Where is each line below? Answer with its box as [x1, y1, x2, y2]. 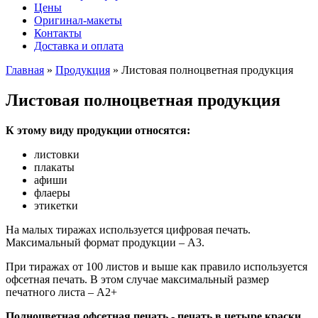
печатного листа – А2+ [6, 285, 117, 298]
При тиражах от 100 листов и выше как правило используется [6, 260, 307, 273]
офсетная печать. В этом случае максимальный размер [6, 273, 269, 285]
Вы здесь [6, 77, 75, 97]
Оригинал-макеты [34, 13, 122, 26]
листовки [34, 148, 79, 160]
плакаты [34, 160, 75, 173]
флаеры [34, 186, 70, 199]
